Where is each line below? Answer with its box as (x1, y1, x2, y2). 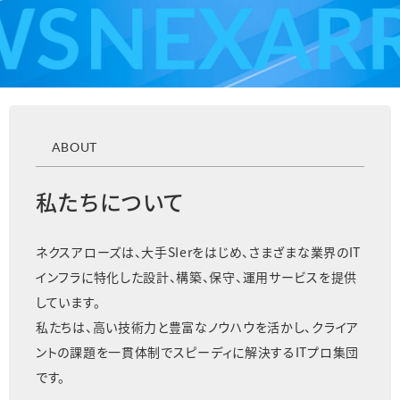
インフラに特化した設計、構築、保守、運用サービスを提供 (36, 267, 357, 286)
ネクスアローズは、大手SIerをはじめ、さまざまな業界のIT (36, 242, 361, 261)
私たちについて (36, 185, 185, 217)
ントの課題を (36, 342, 109, 361)
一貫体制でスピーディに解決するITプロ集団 (108, 342, 359, 361)
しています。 (36, 292, 101, 311)
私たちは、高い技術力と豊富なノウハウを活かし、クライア (36, 317, 359, 336)
